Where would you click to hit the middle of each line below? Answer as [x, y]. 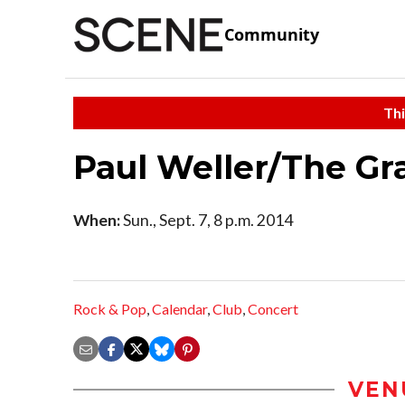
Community [272, 35]
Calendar [179, 309]
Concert [273, 309]
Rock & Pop [110, 309]
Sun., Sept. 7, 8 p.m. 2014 [207, 220]
